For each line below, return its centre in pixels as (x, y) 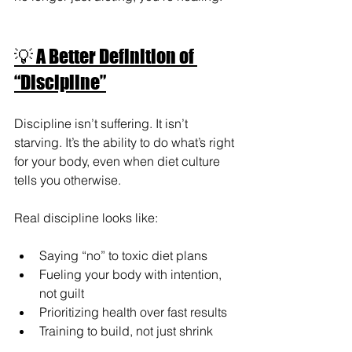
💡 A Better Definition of (106, 56)
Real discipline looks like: (86, 217)
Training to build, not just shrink (126, 330)
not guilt (62, 293)
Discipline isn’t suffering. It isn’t (103, 123)
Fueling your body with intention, (132, 274)
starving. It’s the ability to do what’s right (126, 142)
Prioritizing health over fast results (133, 312)
